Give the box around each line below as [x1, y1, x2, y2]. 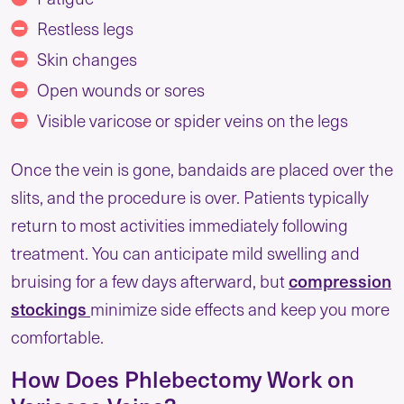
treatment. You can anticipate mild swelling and [11, 240, 360, 264]
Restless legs [37, 15, 133, 40]
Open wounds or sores [37, 77, 212, 101]
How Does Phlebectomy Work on [11, 362, 354, 394]
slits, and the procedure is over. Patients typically [11, 184, 369, 208]
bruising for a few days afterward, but [11, 268, 289, 292]
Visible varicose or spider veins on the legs [37, 107, 348, 132]
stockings [11, 296, 90, 320]
